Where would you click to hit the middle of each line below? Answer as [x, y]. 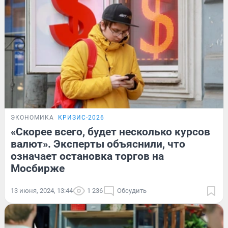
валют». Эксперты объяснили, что [98, 144]
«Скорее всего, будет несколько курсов [110, 132]
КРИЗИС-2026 [81, 117]
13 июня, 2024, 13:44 [42, 190]
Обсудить [132, 190]
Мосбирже [38, 168]
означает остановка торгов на [87, 156]
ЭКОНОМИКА [32, 117]
